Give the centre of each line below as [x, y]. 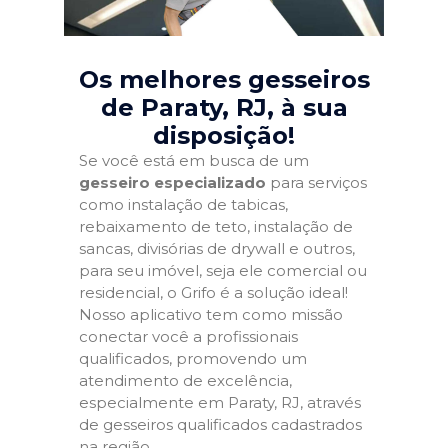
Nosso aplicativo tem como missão [211, 314]
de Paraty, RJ [183, 107]
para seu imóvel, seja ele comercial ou [223, 270]
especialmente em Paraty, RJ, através [220, 402]
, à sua [307, 107]
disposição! [224, 135]
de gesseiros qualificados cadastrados [220, 424]
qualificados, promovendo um [193, 358]
